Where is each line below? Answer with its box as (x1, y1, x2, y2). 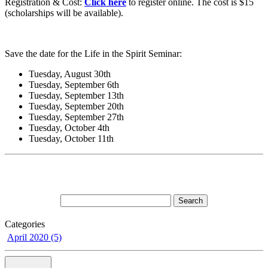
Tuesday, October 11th (29, 133, 114, 144)
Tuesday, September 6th (29, 80, 119, 90)
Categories (5, 219, 45, 230)
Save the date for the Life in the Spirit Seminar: (5, 48, 182, 59)
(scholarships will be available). (5, 8, 123, 19)
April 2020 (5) (7, 232, 62, 243)
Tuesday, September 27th (29, 112, 124, 123)
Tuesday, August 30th (29, 69, 111, 80)
